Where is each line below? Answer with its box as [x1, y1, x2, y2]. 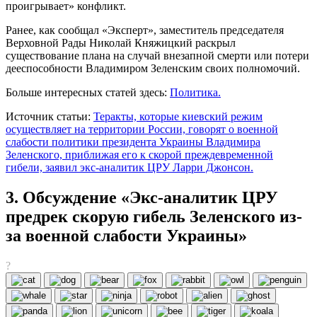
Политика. [170, 86, 221, 99]
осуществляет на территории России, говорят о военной [6, 123, 278, 136]
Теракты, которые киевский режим [93, 110, 263, 123]
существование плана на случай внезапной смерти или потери [6, 50, 309, 62]
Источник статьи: [6, 110, 93, 123]
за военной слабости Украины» [6, 226, 247, 246]
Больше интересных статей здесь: [6, 86, 170, 99]
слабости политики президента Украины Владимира [6, 136, 260, 149]
